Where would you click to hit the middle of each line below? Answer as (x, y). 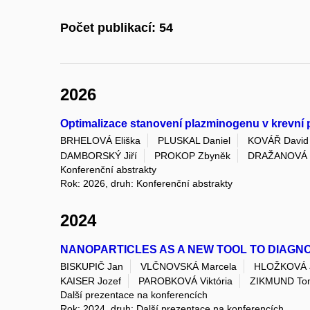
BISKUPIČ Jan (92, 267)
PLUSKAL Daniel (194, 141)
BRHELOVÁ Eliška (100, 141)
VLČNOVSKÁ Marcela (189, 267)
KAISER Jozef (91, 281)
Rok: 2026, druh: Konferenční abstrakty (146, 183)
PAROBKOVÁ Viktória (185, 281)
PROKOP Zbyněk (192, 155)
